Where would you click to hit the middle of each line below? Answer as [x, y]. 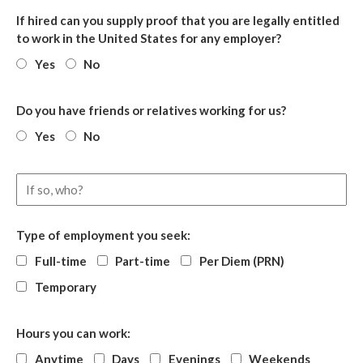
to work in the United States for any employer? [149, 38]
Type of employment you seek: [103, 235]
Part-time [143, 261]
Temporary [65, 286]
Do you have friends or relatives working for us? [151, 110]
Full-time [60, 261]
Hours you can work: [73, 333]
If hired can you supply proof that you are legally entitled [178, 20]
